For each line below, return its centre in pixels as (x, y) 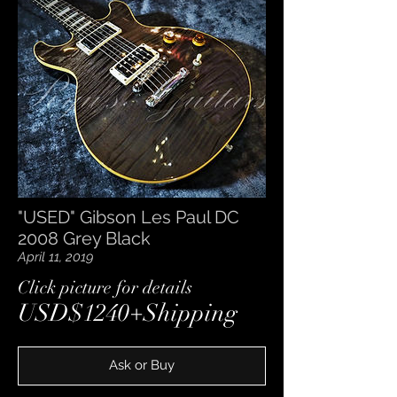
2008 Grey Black (84, 238)
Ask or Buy (142, 366)
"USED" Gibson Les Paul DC (128, 217)
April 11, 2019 (56, 257)
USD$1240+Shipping (128, 314)
